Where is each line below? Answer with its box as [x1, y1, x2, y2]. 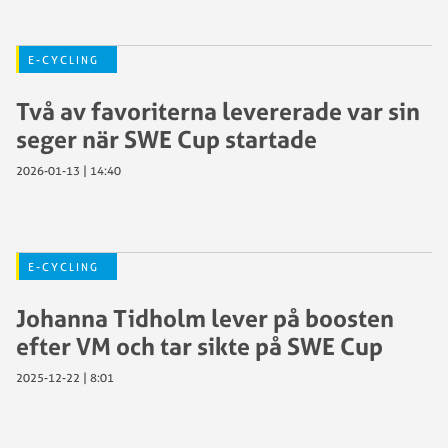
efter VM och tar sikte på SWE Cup [16, 331, 383, 361]
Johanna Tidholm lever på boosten [16, 303, 394, 333]
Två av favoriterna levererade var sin [16, 96, 420, 126]
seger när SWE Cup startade [16, 124, 317, 154]
